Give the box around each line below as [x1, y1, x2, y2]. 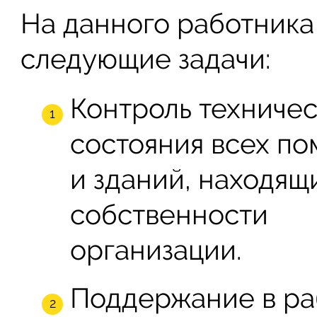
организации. [70, 233, 242, 266]
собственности [70, 197, 269, 231]
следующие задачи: [21, 42, 271, 75]
